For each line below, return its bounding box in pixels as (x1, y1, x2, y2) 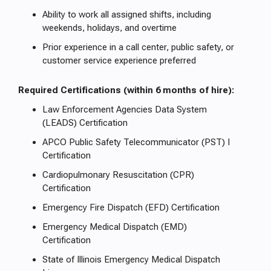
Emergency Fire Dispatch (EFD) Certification (42, 202, 220, 213)
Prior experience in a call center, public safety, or (42, 42, 234, 53)
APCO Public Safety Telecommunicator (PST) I (42, 137, 230, 148)
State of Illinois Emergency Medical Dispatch (42, 254, 220, 265)
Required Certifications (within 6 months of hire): (18, 85, 234, 96)
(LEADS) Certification (42, 117, 128, 128)
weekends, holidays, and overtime (42, 22, 177, 33)
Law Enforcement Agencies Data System (42, 104, 207, 115)
